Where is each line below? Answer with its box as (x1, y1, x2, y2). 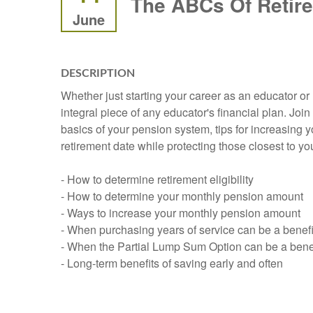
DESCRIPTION (61, 68, 135, 80)
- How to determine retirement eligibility (61, 171, 254, 188)
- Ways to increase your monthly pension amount (61, 205, 300, 221)
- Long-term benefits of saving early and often (61, 255, 283, 272)
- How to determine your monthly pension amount (61, 188, 303, 205)
